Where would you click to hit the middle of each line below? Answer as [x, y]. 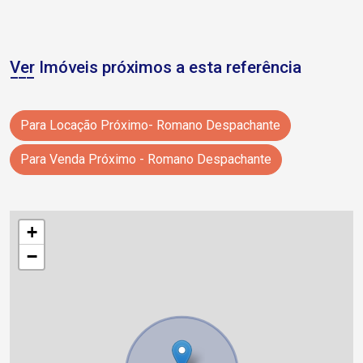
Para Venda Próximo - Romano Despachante [146, 160]
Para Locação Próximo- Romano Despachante [150, 126]
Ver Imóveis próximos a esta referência [156, 68]
